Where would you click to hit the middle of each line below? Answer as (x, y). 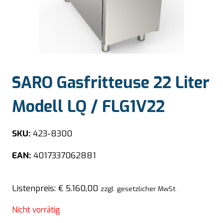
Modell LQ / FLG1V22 (88, 107)
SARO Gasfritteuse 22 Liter (111, 83)
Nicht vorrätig (36, 210)
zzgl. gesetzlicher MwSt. (139, 188)
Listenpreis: (35, 188)
